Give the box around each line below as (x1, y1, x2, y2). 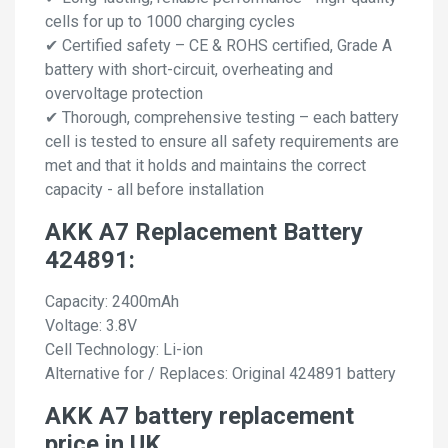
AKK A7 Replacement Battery (45, 218, 363, 247)
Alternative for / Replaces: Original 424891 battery (45, 364, 396, 384)
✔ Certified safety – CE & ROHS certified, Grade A (45, 36, 392, 56)
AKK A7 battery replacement (45, 402, 354, 431)
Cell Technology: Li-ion (45, 340, 203, 360)
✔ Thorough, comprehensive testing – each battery (45, 108, 399, 128)
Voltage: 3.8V (45, 316, 137, 336)
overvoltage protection (45, 84, 203, 104)
